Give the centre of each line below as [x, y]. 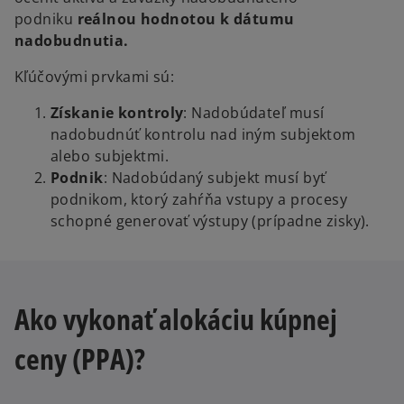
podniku [46, 19]
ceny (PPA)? [80, 358]
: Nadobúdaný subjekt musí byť [215, 178]
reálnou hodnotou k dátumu [186, 19]
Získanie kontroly [117, 113]
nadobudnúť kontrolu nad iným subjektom [203, 135]
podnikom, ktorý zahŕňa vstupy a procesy [199, 200]
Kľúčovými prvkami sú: [95, 77]
